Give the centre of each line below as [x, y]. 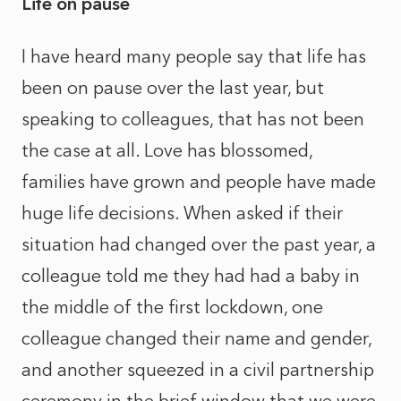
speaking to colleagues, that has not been [193, 119]
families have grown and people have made [199, 182]
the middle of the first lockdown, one [172, 307]
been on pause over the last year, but [173, 88]
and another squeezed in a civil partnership [198, 370]
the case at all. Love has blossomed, [167, 150]
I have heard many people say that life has [194, 56]
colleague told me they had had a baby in [191, 276]
